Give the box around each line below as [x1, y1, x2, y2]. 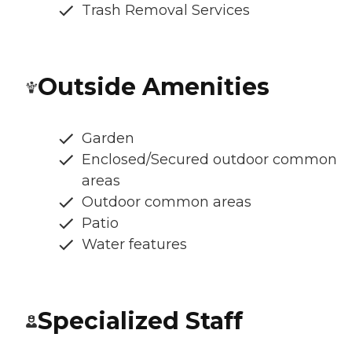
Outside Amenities [38, 72, 269, 102]
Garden [82, 130, 134, 148]
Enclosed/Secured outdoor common [82, 151, 337, 169]
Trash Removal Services [82, 2, 250, 20]
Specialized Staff [38, 306, 243, 336]
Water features [82, 236, 187, 254]
